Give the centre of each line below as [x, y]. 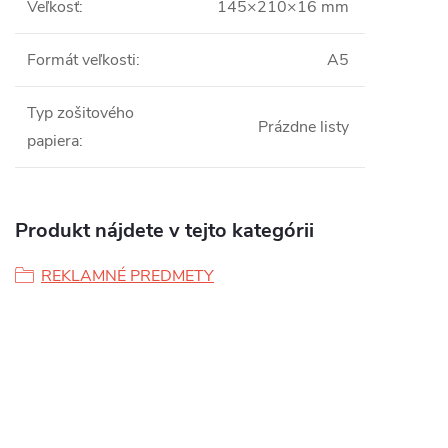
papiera [53, 141]
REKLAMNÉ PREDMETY [127, 276]
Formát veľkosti [81, 60]
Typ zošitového [80, 113]
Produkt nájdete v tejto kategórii [164, 231]
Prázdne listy [303, 127]
